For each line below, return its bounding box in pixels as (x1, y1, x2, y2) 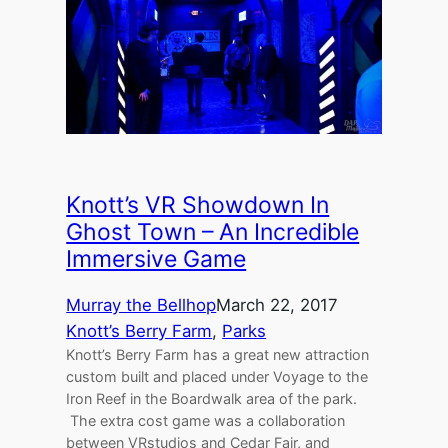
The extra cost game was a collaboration (66, 412, 346, 430)
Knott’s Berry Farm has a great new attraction (66, 346, 370, 364)
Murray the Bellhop (66, 295, 217, 316)
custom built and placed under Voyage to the (66, 368, 369, 386)
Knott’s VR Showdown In (66, 191, 330, 220)
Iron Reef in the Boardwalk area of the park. (66, 390, 358, 408)
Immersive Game (66, 245, 247, 274)
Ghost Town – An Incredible (66, 218, 360, 247)
